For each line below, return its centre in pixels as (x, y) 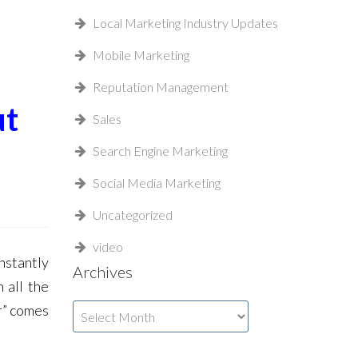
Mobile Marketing (141, 55)
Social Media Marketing (157, 183)
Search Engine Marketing (160, 151)
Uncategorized (133, 215)
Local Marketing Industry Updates (185, 23)
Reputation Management (161, 87)
